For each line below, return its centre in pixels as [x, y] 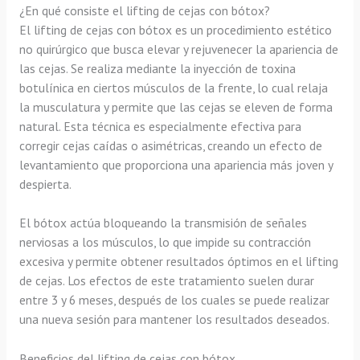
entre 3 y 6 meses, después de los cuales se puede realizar [174, 300]
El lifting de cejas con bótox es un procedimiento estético [175, 29]
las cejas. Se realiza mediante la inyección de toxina [157, 68]
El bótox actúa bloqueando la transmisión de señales [163, 223]
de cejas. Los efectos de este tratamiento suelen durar [166, 281]
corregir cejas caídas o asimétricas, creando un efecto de [170, 145]
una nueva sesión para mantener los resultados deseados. [174, 319]
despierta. [45, 184]
